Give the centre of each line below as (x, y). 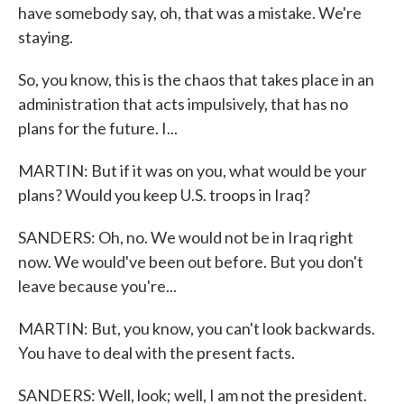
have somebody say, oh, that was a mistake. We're (190, 13)
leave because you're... (97, 286)
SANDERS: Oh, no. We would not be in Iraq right (186, 237)
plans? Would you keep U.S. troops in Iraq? (164, 195)
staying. (46, 37)
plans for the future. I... (98, 128)
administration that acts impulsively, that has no (183, 104)
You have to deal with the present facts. (156, 353)
